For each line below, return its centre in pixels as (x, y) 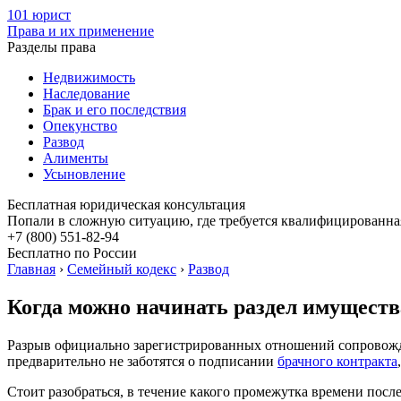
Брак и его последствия (115, 110)
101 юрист (39, 15)
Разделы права (51, 47)
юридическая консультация (161, 205)
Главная (31, 269)
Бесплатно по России (72, 253)
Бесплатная (42, 205)
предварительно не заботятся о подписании (142, 361)
